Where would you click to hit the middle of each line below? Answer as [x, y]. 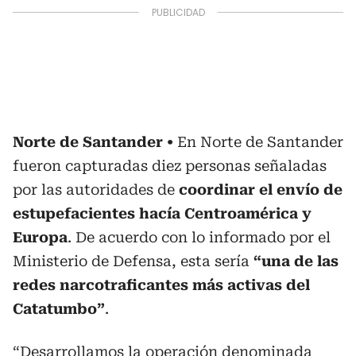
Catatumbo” [59, 309]
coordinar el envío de [261, 190]
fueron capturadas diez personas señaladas [170, 166]
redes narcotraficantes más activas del [161, 285]
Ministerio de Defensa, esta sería [133, 261]
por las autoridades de [96, 190]
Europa [40, 237]
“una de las [296, 261]
